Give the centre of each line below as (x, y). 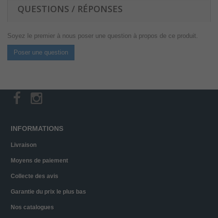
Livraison (24, 145)
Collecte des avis (35, 176)
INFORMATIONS (37, 129)
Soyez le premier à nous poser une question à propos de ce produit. (103, 36)
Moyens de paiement (39, 161)
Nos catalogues (32, 208)
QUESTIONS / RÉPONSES (70, 9)
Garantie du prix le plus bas (48, 192)
